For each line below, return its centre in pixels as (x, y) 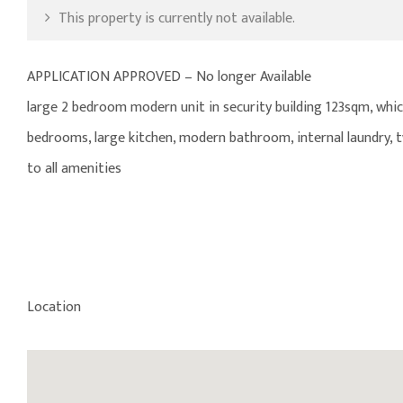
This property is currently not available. (175, 19)
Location (54, 308)
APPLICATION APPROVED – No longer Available (169, 77)
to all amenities (74, 169)
